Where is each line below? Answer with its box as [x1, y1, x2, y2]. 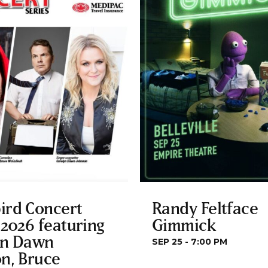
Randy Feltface [152, 197, 258, 218]
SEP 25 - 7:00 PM [152, 236, 227, 247]
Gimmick [152, 214, 216, 234]
